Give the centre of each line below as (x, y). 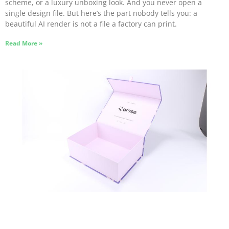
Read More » (24, 43)
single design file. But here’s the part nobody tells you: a (101, 13)
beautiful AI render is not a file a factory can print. (91, 24)
